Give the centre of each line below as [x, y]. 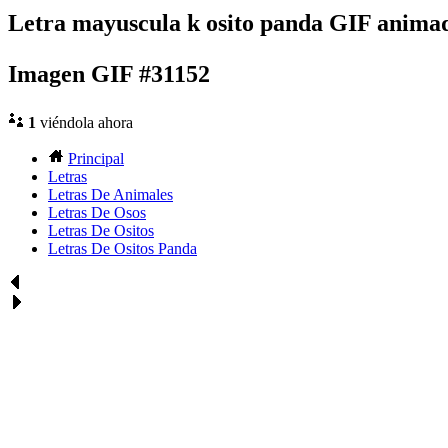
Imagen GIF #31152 [109, 74]
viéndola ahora [84, 123]
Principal [96, 159]
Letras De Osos [97, 213]
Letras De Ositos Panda [122, 249]
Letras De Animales [110, 195]
